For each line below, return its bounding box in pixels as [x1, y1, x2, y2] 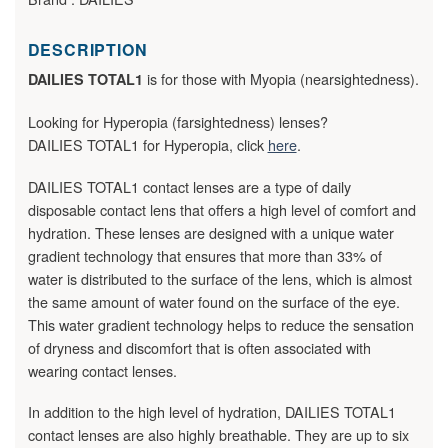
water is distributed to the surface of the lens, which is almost [27, 267, 412, 289]
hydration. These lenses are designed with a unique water [27, 221, 394, 243]
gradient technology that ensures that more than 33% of [27, 244, 382, 266]
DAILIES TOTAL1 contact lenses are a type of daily [27, 175, 351, 197]
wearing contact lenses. [27, 359, 177, 381]
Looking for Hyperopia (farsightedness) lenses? [27, 110, 328, 132]
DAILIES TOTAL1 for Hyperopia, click [27, 133, 268, 155]
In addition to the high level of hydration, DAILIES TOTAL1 [27, 401, 396, 423]
